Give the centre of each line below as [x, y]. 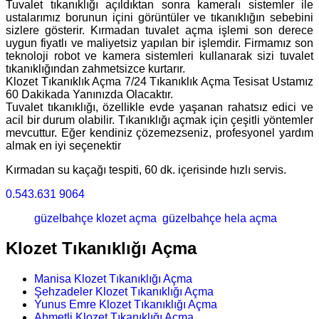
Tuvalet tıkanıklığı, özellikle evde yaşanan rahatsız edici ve [159, 107]
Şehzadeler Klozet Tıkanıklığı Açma [124, 292]
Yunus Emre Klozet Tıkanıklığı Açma [126, 305]
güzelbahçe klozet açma [95, 218]
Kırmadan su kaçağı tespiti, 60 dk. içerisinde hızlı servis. [146, 169]
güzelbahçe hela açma [218, 218]
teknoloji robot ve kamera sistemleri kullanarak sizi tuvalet [159, 56]
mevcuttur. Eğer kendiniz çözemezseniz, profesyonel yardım [159, 132]
